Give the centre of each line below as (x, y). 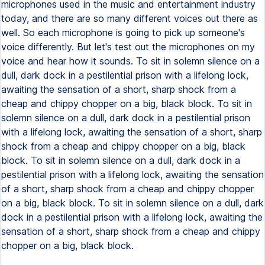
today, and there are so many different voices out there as (130, 18)
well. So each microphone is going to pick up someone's (123, 33)
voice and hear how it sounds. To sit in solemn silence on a (130, 61)
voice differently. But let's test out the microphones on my (128, 47)
